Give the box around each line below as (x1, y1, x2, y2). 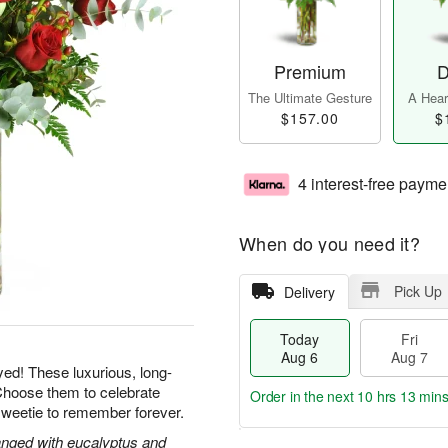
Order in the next (250, 386, 358, 407)
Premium (274, 58, 346, 85)
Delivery (283, 282, 335, 303)
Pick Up (393, 281, 442, 302)
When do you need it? (239, 230, 420, 257)
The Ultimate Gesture (248, 88, 372, 108)
